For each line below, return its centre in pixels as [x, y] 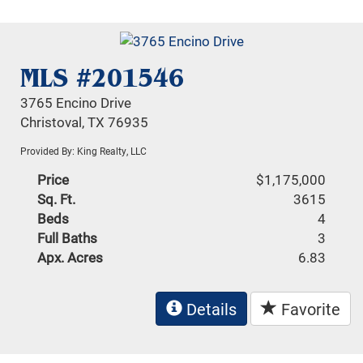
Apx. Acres [70, 258]
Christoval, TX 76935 [85, 122]
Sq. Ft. [57, 199]
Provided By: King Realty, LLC [84, 151]
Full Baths [68, 238]
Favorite [309, 309]
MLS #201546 [102, 78]
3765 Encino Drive [76, 103]
